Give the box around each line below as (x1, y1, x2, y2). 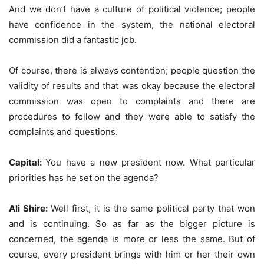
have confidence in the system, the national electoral (9, 18, 255, 30)
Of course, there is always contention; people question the (9, 64, 255, 76)
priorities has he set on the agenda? (9, 171, 159, 183)
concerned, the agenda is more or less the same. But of (9, 233, 255, 245)
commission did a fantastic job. (9, 34, 137, 45)
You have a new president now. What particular (45, 156, 255, 168)
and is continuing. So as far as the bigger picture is (9, 217, 255, 229)
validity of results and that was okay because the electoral (9, 80, 255, 91)
